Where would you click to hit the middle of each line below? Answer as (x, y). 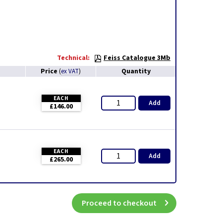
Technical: (73, 58)
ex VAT (70, 71)
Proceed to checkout (119, 203)
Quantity (136, 71)
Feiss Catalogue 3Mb (137, 58)
